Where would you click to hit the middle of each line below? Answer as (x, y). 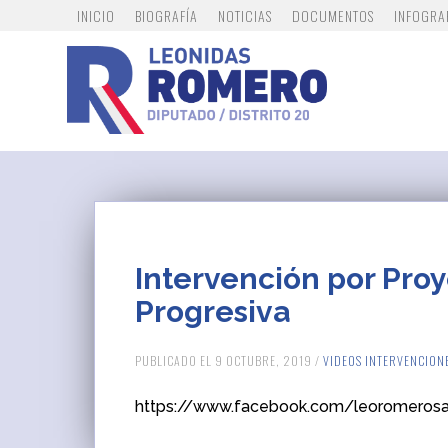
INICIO (96, 15)
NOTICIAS (245, 15)
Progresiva (213, 311)
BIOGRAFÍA (167, 15)
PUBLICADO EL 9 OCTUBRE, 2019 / (229, 360)
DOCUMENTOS (333, 15)
